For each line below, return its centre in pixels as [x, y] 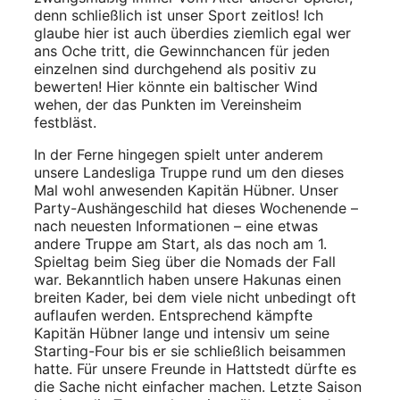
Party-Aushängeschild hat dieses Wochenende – [196, 208]
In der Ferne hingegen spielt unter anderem [179, 154]
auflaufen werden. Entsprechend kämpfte [173, 315]
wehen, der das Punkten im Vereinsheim [168, 104]
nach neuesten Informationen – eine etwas [176, 225]
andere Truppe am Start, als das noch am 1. [180, 243]
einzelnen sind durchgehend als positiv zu [175, 68]
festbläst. [65, 122]
